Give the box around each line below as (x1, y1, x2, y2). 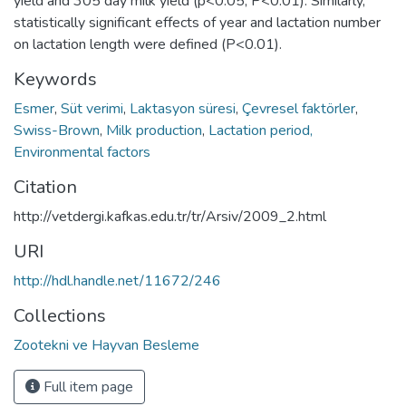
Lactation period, (208, 120, 313, 140)
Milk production (106, 120, 202, 140)
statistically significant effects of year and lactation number (14, 12, 381, 33)
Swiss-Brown (14, 120, 100, 140)
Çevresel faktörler (242, 98, 355, 119)
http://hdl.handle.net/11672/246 (14, 270, 221, 291)
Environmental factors (14, 141, 150, 162)
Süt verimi (61, 98, 123, 119)
